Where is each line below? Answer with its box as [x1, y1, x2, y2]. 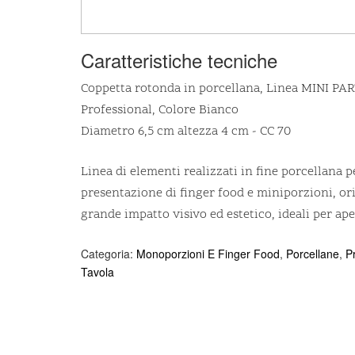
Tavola [81, 264, 114, 281]
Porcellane [286, 246, 339, 262]
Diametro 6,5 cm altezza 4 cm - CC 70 [81, 123, 291, 141]
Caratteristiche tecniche [81, 46, 277, 74]
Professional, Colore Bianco [81, 101, 239, 120]
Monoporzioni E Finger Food [136, 246, 280, 262]
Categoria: [81, 246, 136, 262]
